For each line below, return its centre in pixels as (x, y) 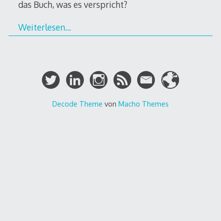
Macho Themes (143, 104)
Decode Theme (77, 104)
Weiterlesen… (44, 27)
